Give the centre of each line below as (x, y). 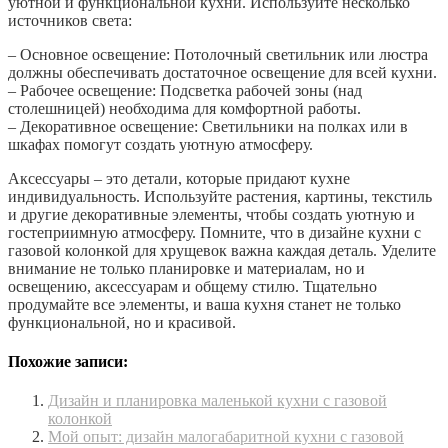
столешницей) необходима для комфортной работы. (184, 108)
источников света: (70, 20)
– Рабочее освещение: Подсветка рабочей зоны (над (185, 90)
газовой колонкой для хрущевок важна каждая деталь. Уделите (222, 250)
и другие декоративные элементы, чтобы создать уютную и (211, 214)
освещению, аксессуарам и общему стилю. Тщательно (192, 286)
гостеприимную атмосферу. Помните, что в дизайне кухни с (214, 232)
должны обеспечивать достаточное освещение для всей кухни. (222, 72)
